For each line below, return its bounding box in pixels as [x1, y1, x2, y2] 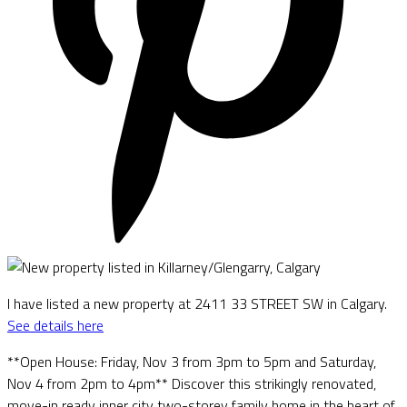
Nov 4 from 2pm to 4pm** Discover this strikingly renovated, [7, 372, 376, 394]
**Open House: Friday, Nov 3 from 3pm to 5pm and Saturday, [7, 350, 376, 372]
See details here [7, 313, 104, 336]
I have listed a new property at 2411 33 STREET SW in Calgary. [7, 292, 387, 314]
